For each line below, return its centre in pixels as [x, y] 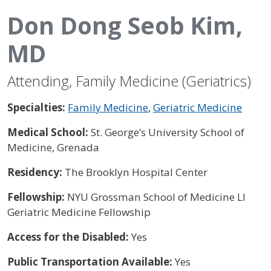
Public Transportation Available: [91, 261]
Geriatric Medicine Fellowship [79, 212]
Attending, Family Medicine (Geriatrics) [129, 80]
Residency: [36, 172]
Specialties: [38, 107]
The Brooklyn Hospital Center [136, 172]
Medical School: [49, 132]
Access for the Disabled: [69, 237]
